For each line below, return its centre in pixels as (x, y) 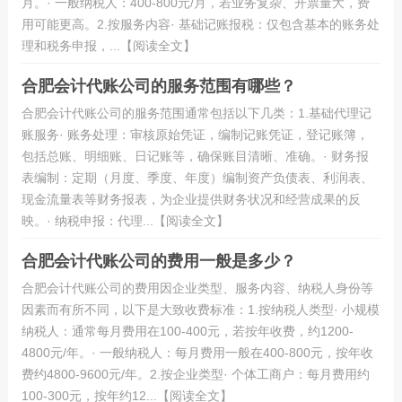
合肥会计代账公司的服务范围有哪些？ (158, 86)
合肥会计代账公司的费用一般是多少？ (158, 261)
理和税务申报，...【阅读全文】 (108, 46)
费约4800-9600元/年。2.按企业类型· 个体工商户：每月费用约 (195, 374)
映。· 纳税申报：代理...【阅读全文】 (125, 221)
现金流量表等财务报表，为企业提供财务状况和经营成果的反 (191, 199)
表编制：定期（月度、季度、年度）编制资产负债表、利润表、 (197, 178)
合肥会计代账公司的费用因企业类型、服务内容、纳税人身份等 (197, 288)
